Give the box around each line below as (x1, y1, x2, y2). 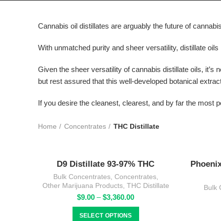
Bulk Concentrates (53, 173, 110, 181)
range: (134, 202, 154, 210)
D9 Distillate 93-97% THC (57, 159, 155, 169)
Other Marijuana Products (42, 182, 123, 189)
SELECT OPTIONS (79, 212, 132, 219)
